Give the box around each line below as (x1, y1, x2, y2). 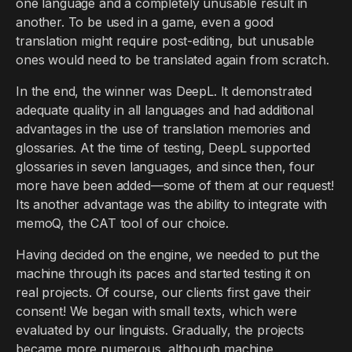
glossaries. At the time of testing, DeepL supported (16, 140, 310, 156)
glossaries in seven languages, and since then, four (16, 159, 315, 174)
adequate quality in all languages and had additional (16, 102, 313, 118)
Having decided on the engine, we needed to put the (16, 247, 320, 262)
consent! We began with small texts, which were (16, 303, 297, 319)
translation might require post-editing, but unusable (16, 33, 314, 49)
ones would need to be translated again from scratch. (16, 52, 329, 68)
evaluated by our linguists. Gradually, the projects (16, 322, 304, 338)
